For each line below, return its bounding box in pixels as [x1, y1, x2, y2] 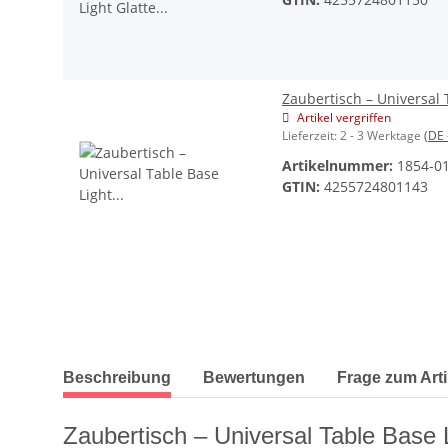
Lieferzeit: [282, 126, 340, 144]
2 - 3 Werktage [340, 126, 424, 144]
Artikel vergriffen [297, 108, 391, 126]
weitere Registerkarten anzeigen [62, 357, 279, 377]
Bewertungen [203, 368, 305, 386]
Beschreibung [63, 368, 171, 386]
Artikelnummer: [282, 155, 397, 175]
